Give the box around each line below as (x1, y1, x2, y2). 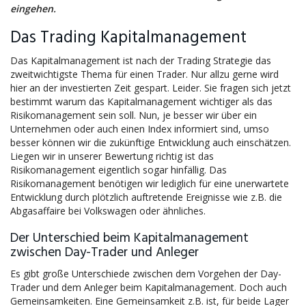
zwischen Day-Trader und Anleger (10, 242, 199, 264)
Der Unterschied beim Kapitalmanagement (10, 228, 249, 249)
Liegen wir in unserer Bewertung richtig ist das (10, 150, 214, 163)
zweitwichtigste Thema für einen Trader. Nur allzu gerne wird (10, 68, 279, 81)
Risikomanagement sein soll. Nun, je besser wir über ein (10, 109, 257, 122)
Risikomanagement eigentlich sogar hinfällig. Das (10, 163, 227, 176)
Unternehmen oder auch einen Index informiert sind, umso (10, 122, 269, 135)
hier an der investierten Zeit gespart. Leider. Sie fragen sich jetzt (10, 81, 291, 94)
